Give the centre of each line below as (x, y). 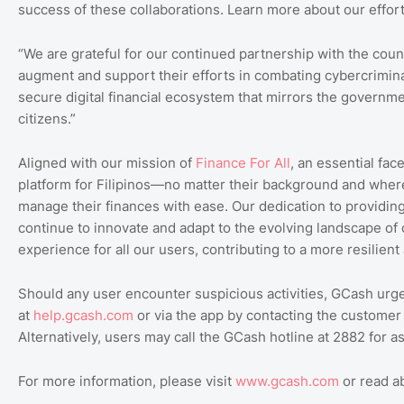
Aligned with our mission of (107, 162)
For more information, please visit (127, 381)
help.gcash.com (83, 315)
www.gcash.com (287, 381)
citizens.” (47, 118)
